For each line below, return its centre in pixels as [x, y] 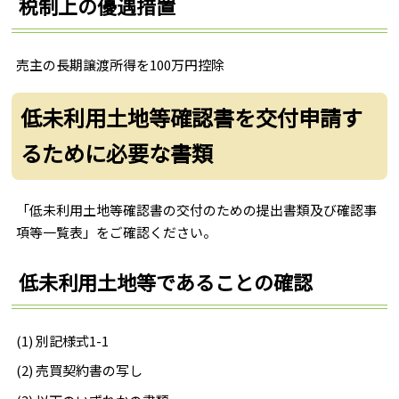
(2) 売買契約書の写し [80, 370]
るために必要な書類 [117, 153]
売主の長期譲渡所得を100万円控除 [121, 64]
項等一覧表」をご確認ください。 [117, 232]
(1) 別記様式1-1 [63, 341]
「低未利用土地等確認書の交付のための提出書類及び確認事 [197, 209]
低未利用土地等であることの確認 [166, 282]
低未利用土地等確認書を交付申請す [192, 118]
